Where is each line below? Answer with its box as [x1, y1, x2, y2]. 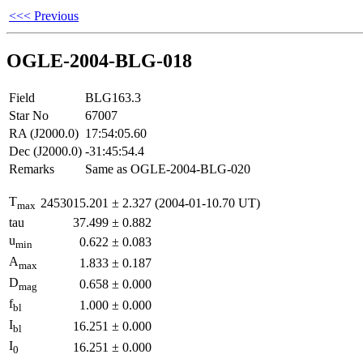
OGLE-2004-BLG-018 [6, 49, 192, 71]
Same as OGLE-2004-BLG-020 [85, 161, 250, 176]
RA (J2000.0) [9, 126, 79, 140]
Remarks [9, 161, 54, 176]
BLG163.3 [85, 90, 141, 105]
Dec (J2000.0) [9, 143, 82, 158]
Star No [9, 108, 49, 122]
